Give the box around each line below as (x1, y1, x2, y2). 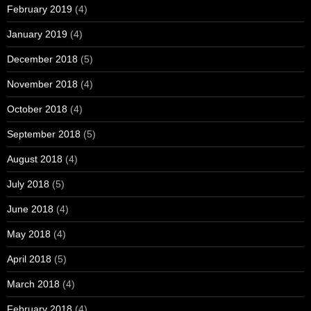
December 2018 (7, 53, 78, 65)
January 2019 (7, 28, 67, 40)
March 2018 (7, 278, 60, 290)
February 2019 (7, 3, 72, 15)
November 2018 (7, 78, 78, 90)
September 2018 (7, 128, 81, 140)
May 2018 (7, 228, 51, 240)
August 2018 (7, 153, 62, 165)
